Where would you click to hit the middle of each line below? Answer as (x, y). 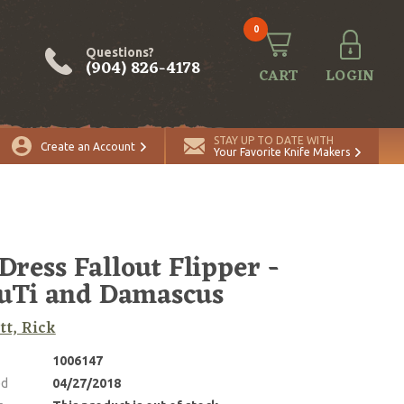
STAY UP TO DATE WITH (274, 140)
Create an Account (88, 146)
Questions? (120, 52)
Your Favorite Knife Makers (282, 152)
